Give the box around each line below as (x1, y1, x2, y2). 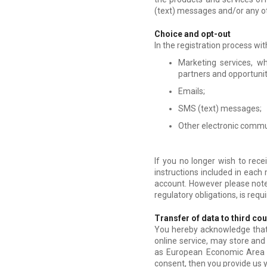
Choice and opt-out (154, 29, 231, 39)
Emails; (178, 86, 206, 96)
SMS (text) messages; (178, 103, 262, 113)
